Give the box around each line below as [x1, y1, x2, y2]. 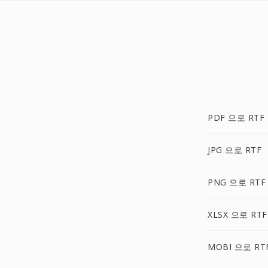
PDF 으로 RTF [208, 112, 264, 123]
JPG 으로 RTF [208, 144, 261, 156]
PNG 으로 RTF [208, 176, 266, 188]
